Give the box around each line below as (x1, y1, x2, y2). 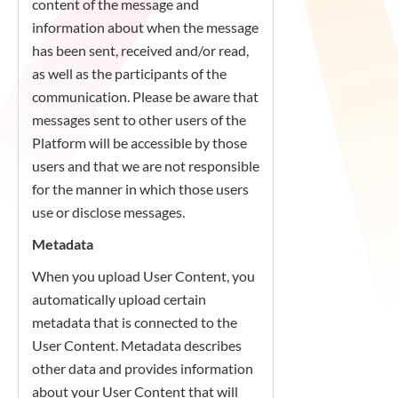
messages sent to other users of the (32, 111, 246, 128)
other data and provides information (32, 360, 253, 377)
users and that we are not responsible (32, 157, 259, 174)
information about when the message (32, 19, 259, 36)
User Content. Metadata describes (32, 337, 242, 354)
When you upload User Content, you (32, 267, 255, 284)
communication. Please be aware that (32, 88, 259, 105)
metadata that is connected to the (32, 314, 237, 330)
